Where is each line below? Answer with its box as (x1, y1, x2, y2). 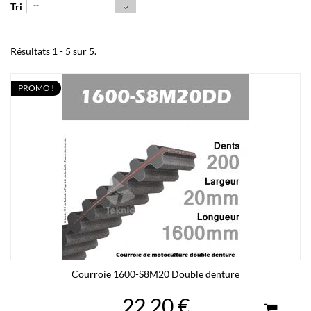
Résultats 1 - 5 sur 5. (10, 45, 96, 57)
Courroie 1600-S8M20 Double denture (72, 268, 239, 280)
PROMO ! (18, 83, 54, 93)
